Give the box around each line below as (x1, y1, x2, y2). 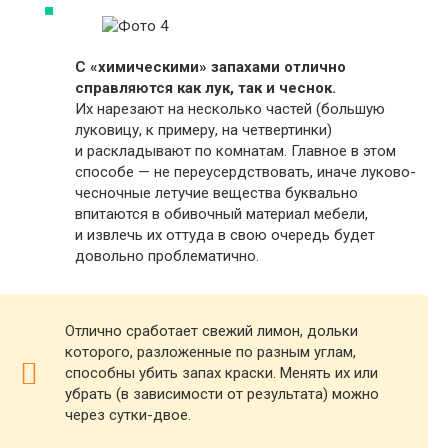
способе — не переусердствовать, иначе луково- (75, 163, 416, 181)
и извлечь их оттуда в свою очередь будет (75, 226, 375, 244)
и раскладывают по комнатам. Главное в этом (75, 142, 396, 160)
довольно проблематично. (75, 247, 259, 265)
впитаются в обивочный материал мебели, (75, 205, 368, 223)
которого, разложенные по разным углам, (65, 343, 356, 361)
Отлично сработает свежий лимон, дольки (65, 322, 358, 340)
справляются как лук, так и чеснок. (75, 79, 336, 97)
